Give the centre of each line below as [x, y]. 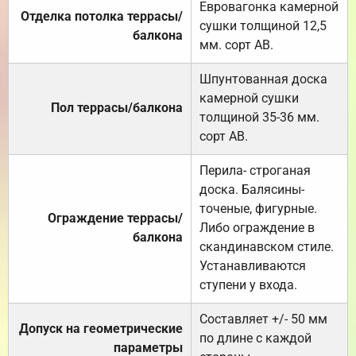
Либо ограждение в [257, 227]
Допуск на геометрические [101, 328]
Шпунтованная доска [263, 79]
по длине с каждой [255, 338]
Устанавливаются [253, 265]
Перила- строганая [255, 170]
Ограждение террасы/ [115, 218]
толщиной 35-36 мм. [259, 117]
